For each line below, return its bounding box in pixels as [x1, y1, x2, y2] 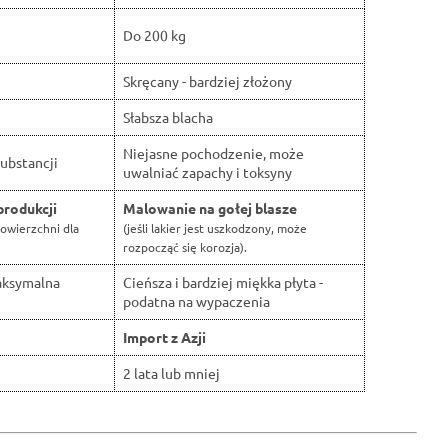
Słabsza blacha [123, 108, 213, 127]
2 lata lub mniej [123, 364, 220, 383]
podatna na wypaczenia [123, 292, 270, 311]
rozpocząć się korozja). [123, 239, 247, 256]
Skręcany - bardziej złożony [123, 72, 292, 91]
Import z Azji [123, 328, 206, 347]
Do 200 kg [123, 26, 186, 45]
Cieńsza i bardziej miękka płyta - [123, 273, 323, 292]
